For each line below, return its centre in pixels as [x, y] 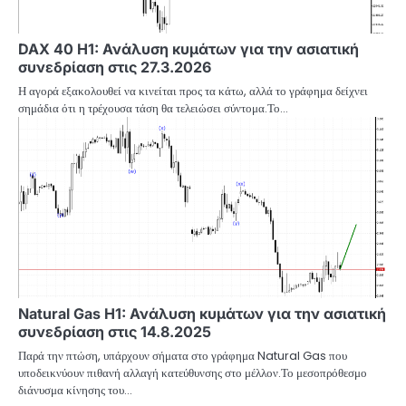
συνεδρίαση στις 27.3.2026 [115, 67]
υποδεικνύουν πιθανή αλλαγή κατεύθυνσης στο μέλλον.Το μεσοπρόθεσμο [193, 372]
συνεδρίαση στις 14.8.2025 [115, 331]
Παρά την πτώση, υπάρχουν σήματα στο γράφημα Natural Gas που [183, 355]
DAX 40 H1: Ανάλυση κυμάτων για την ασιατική [188, 48]
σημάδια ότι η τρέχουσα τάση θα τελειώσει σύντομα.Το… [153, 108]
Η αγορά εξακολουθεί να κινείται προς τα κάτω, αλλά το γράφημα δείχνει [193, 91]
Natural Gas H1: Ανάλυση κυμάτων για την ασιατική [202, 313]
